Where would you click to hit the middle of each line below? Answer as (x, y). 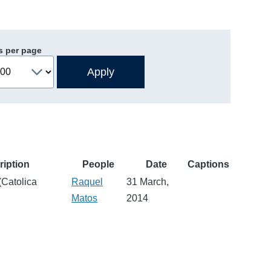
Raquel (87, 181)
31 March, (148, 181)
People (99, 164)
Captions (209, 164)
